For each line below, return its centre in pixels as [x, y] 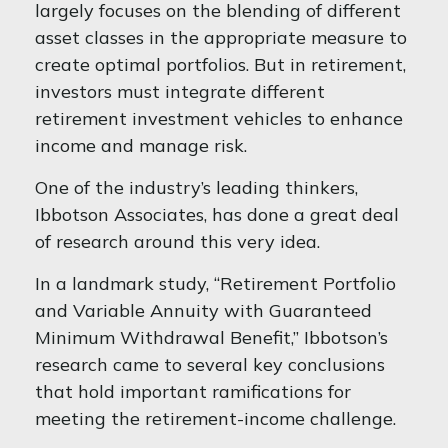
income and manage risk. [141, 145]
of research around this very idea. [177, 241]
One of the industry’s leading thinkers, [196, 187]
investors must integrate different [180, 91]
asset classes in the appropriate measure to [221, 37]
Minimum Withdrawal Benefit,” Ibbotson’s [211, 337]
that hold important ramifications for [193, 391]
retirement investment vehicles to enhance [219, 118]
